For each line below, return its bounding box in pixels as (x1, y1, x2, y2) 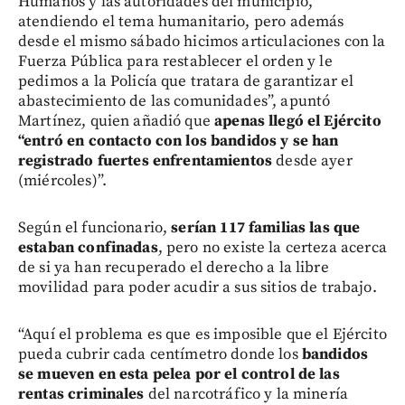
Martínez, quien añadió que (18, 110, 215, 131)
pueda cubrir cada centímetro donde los (18, 344, 302, 364)
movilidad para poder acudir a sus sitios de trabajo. (18, 277, 377, 297)
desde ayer (272, 150, 353, 171)
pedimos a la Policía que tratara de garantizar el (18, 71, 354, 91)
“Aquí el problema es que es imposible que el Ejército (18, 324, 387, 344)
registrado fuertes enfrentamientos (18, 150, 273, 171)
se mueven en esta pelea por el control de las (18, 363, 340, 384)
